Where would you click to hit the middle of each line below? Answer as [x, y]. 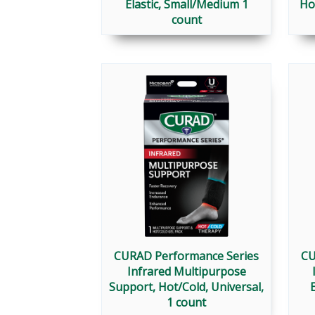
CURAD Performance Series [186, 256]
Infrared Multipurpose [186, 272]
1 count [186, 303]
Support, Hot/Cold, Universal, [186, 287]
